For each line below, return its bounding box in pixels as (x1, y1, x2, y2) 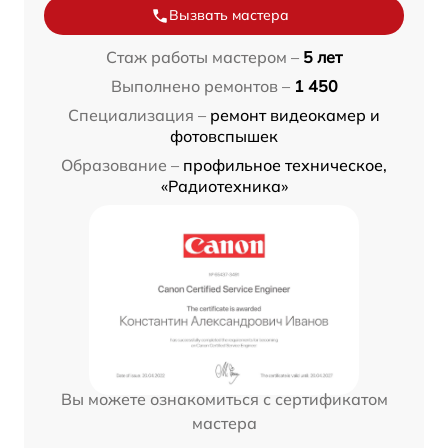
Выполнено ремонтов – (110, 76, 290, 97)
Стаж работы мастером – (106, 47, 299, 68)
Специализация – (68, 105, 206, 126)
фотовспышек (170, 126, 278, 147)
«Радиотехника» (160, 176, 288, 197)
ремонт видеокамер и (210, 105, 380, 126)
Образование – (61, 155, 179, 176)
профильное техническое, (183, 155, 387, 176)
